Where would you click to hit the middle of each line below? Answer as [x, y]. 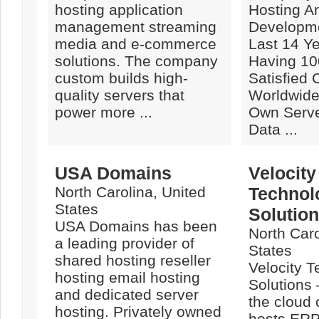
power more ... [104, 112]
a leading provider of [125, 243]
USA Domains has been [136, 226]
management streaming [136, 27]
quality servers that [120, 95]
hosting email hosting [127, 277]
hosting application [119, 10]
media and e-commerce [136, 44]
